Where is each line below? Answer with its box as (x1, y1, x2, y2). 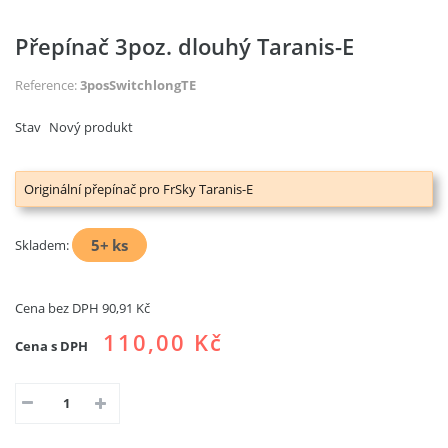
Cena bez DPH (15, 298, 102, 317)
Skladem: (15, 235, 69, 254)
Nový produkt (49, 117, 133, 136)
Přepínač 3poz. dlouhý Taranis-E (15, 30, 354, 61)
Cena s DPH (15, 336, 88, 355)
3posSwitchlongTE (80, 75, 196, 94)
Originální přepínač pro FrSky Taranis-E (24, 179, 253, 198)
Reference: (15, 75, 77, 94)
